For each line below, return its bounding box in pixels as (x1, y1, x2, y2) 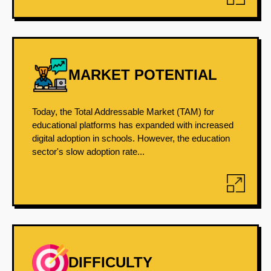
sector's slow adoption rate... (32, 146, 145, 157)
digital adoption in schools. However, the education (32, 133, 230, 143)
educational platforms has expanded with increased (32, 120, 233, 130)
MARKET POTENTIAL (68, 67, 217, 83)
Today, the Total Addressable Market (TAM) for (32, 106, 214, 117)
